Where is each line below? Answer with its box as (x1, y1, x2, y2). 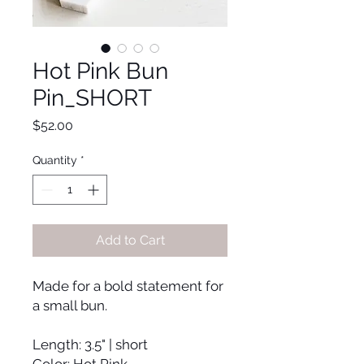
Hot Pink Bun (32, 57, 168, 84)
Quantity (32, 153, 77, 167)
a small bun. (32, 297, 107, 314)
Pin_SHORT (32, 84, 152, 111)
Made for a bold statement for (32, 277, 223, 294)
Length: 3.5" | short (32, 336, 148, 353)
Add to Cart (95, 232, 165, 248)
